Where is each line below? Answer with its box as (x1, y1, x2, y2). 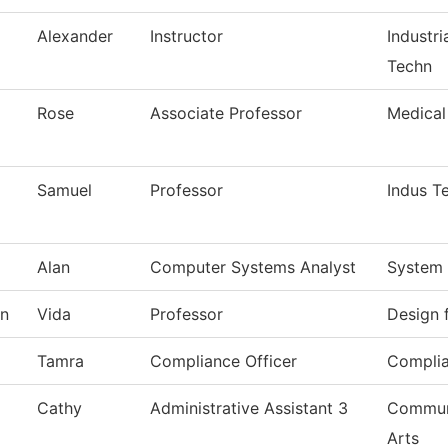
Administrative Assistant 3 (150, 398, 348, 419)
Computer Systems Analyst (150, 257, 356, 278)
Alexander (37, 26, 113, 47)
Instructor (150, 26, 223, 47)
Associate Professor (150, 103, 302, 124)
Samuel (37, 180, 92, 201)
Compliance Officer (150, 351, 297, 372)
